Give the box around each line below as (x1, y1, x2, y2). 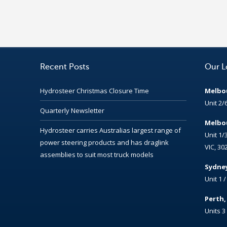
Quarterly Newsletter (40, 105, 104, 115)
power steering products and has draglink (40, 137, 169, 147)
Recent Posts (40, 62, 89, 72)
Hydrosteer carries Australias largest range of (40, 125, 181, 135)
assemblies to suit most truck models (40, 149, 154, 159)
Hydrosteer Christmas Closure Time (40, 86, 149, 95)
